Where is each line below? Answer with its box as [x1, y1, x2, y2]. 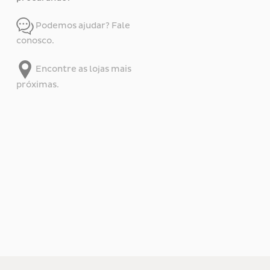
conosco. [16, 36, 54, 46]
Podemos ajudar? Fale [34, 20, 130, 31]
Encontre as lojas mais [34, 63, 131, 74]
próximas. [16, 80, 59, 90]
